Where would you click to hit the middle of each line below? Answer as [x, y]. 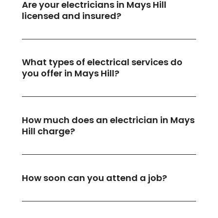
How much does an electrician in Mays [108, 120]
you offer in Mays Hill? [70, 73]
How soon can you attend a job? [94, 178]
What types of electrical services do [102, 62]
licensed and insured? [71, 16]
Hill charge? [48, 131]
